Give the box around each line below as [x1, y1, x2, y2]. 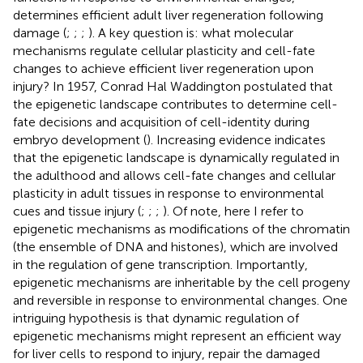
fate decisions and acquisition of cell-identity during [13, 113, 310, 130]
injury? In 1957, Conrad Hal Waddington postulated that [13, 78, 333, 94]
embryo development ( [13, 131, 147, 147]
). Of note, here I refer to [163, 203, 304, 219]
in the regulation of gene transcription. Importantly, [13, 256, 308, 272]
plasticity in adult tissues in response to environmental [13, 185, 324, 201]
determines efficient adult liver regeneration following [13, 6, 323, 23]
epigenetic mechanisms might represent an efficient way [13, 327, 341, 344]
